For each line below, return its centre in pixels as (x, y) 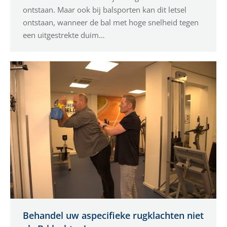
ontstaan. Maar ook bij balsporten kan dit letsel (105, 9)
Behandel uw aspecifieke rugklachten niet (113, 215)
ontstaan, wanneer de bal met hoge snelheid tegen (111, 22)
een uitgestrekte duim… (64, 35)
